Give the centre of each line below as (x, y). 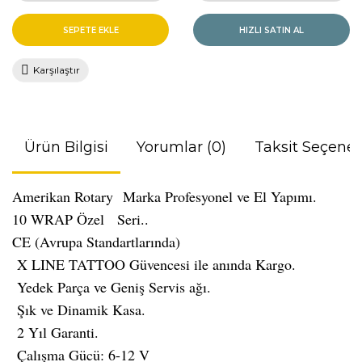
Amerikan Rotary (65, 196)
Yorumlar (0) (181, 147)
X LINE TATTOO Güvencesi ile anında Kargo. (156, 264)
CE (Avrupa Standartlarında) (96, 242)
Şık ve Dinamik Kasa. (81, 309)
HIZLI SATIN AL (271, 30)
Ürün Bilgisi (66, 147)
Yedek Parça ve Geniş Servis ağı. (114, 287)
